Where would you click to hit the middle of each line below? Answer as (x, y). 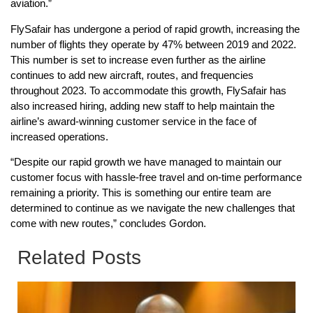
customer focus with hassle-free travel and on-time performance (156, 177)
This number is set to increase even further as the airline (138, 59)
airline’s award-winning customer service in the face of (133, 121)
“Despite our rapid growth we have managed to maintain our (146, 162)
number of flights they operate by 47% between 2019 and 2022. (153, 44)
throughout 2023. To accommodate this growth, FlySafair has (148, 90)
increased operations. (59, 136)
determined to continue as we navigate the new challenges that (153, 208)
